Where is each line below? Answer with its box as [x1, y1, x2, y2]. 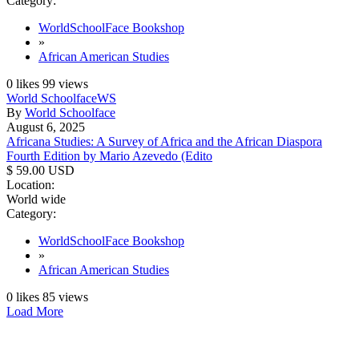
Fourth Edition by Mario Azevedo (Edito [6, 148, 212, 163]
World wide [6, 192, 66, 206]
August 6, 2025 [6, 119, 85, 134]
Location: [6, 177, 54, 192]
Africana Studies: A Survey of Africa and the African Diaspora [6, 134, 322, 148]
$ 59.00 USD [6, 163, 75, 177]
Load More [6, 304, 63, 318]
